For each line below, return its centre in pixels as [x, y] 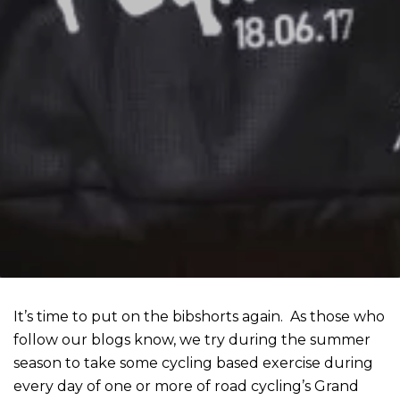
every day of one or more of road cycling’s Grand [187, 387]
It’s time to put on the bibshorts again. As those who [200, 317]
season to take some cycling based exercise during [194, 363]
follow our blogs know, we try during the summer [192, 340]
